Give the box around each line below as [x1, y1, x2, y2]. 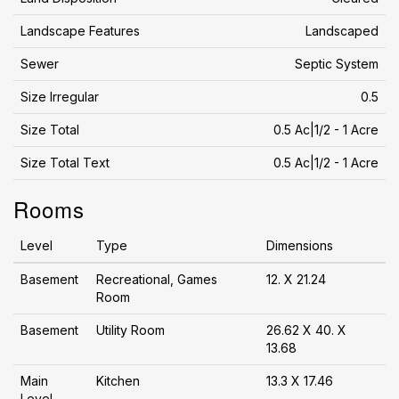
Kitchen [96, 373, 140, 388]
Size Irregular [20, 89, 99, 104]
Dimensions [266, 238, 333, 253]
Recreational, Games [96, 272, 217, 287]
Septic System [295, 56, 379, 71]
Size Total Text [20, 155, 110, 170]
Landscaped [305, 23, 379, 38]
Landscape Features [20, 23, 140, 38]
